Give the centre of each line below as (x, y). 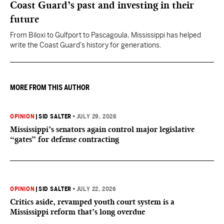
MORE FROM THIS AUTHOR (50, 87)
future (24, 19)
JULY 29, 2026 (96, 116)
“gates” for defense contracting (64, 139)
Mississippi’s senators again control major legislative (102, 129)
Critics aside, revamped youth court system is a (92, 202)
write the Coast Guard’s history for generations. (86, 45)
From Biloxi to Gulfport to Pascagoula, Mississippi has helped (105, 35)
